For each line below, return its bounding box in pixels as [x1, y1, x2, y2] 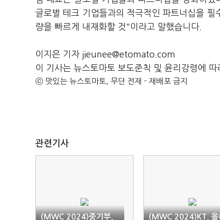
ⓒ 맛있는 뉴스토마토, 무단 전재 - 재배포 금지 [35, 77, 188, 85]
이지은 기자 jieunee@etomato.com [35, 50, 175, 59]
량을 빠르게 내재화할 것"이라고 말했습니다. [35, 23, 204, 31]
